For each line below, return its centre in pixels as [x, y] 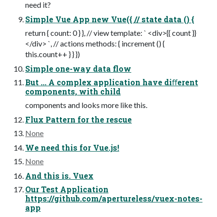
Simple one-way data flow [78, 68]
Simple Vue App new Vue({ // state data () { [110, 19]
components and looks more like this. [86, 105]
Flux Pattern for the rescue [78, 119]
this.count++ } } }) [53, 54]
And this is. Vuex [59, 175]
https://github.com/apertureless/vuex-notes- [114, 198]
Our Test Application [67, 189]
